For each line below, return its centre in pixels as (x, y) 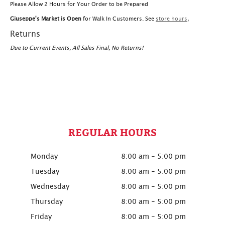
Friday (41, 217)
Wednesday (50, 187)
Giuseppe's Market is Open (46, 19)
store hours (172, 19)
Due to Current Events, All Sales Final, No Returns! (77, 48)
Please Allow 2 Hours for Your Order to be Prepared (79, 5)
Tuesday (45, 172)
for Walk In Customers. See (119, 19)
